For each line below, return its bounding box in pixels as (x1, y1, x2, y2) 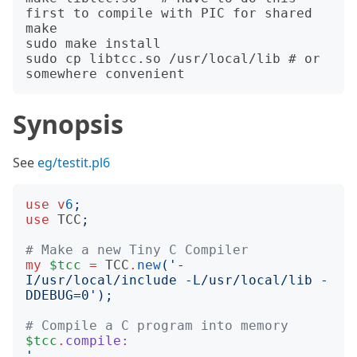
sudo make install (25, 36, 161, 51)
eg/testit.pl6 (37, 154, 110, 171)
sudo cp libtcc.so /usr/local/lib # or (25, 51, 320, 66)
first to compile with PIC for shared (25, 6, 312, 21)
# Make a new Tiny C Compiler (25, 242, 249, 257)
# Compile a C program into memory (25, 318, 288, 333)
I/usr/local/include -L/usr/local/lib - (25, 273, 328, 288)
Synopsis (13, 107, 124, 141)
